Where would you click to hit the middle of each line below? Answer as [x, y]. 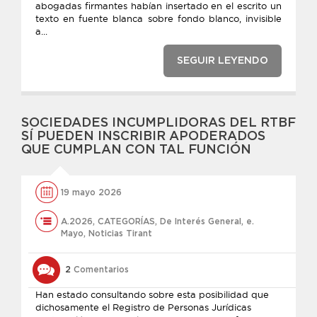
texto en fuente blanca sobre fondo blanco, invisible [158, 18]
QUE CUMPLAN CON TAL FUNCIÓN [136, 150]
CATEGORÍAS [126, 221]
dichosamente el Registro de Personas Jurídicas [143, 307]
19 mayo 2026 [91, 192]
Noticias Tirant [120, 234]
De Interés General [201, 221]
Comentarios [100, 270]
